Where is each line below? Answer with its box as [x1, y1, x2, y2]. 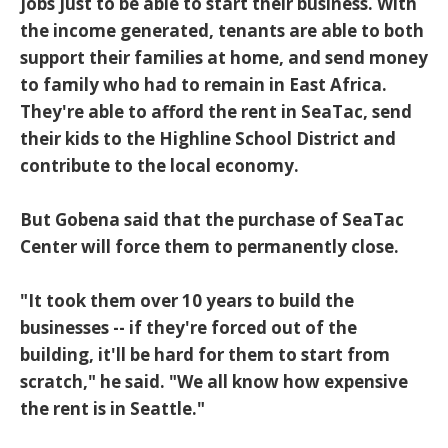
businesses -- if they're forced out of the [20, 316, 357, 340]
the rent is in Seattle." [20, 397, 205, 421]
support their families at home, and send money [20, 46, 428, 70]
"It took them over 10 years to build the [20, 289, 354, 313]
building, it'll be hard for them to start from [20, 343, 390, 367]
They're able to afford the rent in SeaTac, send [20, 100, 412, 124]
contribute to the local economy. [20, 154, 299, 178]
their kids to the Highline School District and [20, 127, 396, 151]
